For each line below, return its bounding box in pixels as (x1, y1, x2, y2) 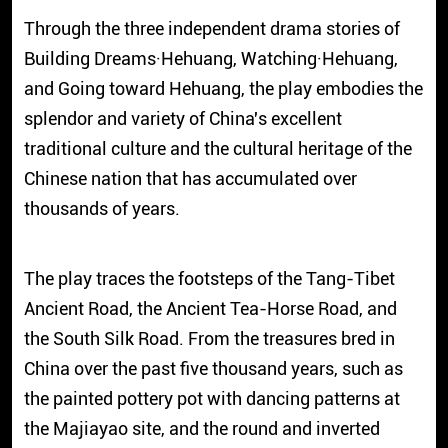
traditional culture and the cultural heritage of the (23, 137, 412, 159)
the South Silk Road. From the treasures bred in (23, 327, 395, 349)
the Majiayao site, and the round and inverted (23, 417, 380, 439)
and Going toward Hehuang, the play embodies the (23, 77, 423, 99)
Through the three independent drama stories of (23, 17, 400, 39)
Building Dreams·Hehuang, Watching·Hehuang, (23, 47, 398, 69)
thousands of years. (23, 197, 180, 219)
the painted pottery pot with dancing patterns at (23, 387, 400, 409)
